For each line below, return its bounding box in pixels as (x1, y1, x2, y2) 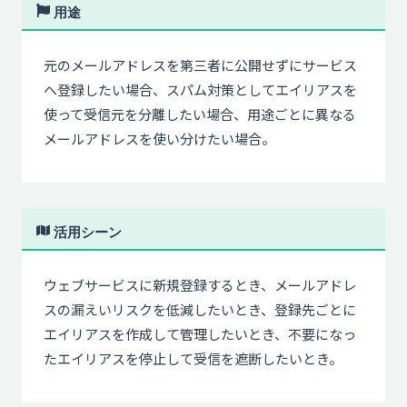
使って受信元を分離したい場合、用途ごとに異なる (44, 104, 356, 124)
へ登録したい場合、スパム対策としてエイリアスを (44, 80, 357, 100)
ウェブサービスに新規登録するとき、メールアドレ (44, 275, 356, 294)
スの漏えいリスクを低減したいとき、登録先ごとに (44, 300, 356, 319)
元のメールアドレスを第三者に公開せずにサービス (44, 55, 357, 75)
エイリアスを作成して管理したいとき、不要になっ (44, 324, 356, 343)
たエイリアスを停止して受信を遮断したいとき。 (44, 349, 342, 368)
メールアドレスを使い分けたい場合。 (44, 129, 275, 149)
